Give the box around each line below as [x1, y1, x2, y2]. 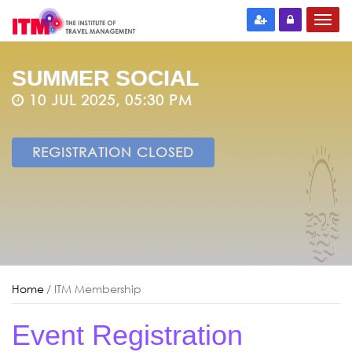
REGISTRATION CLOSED [32, 144, 194, 160]
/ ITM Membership [46, 281, 141, 296]
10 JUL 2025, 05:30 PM [24, 91, 192, 108]
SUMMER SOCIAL [12, 66, 199, 90]
